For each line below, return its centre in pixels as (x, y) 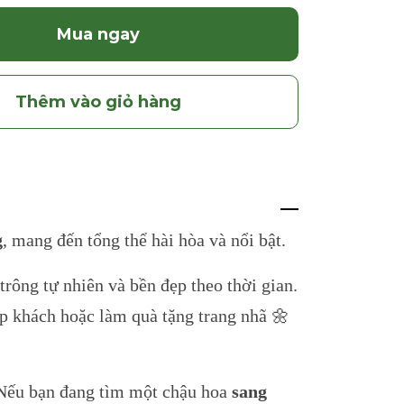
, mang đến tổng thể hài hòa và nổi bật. (144, 240)
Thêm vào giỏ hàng (98, 102)
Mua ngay (98, 34)
